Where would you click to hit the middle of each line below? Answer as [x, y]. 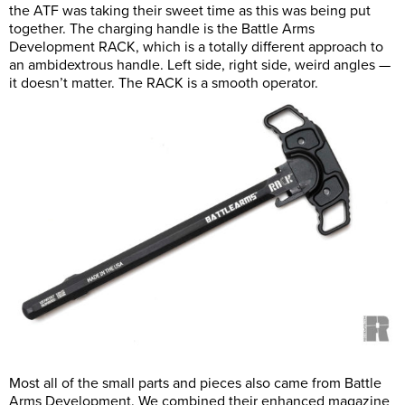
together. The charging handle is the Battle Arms [162, 29]
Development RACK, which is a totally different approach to [196, 47]
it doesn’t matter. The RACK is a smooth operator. [164, 84]
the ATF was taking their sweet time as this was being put [190, 11]
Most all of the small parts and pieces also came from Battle [195, 384]
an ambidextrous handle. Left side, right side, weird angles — [200, 66]
